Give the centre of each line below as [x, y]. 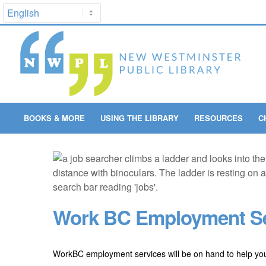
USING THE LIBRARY [139, 118]
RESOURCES [218, 118]
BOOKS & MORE [54, 118]
